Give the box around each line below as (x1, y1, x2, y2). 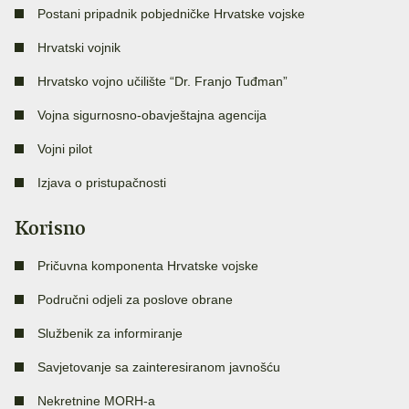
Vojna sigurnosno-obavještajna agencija (37, 108, 267, 123)
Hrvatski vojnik (37, 40, 121, 56)
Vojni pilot (37, 142, 92, 157)
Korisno (15, 215, 86, 241)
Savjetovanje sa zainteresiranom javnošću (37, 360, 280, 375)
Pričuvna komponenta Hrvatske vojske (37, 258, 258, 274)
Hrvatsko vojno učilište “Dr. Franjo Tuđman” (37, 74, 288, 89)
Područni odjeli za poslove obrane (37, 292, 233, 308)
